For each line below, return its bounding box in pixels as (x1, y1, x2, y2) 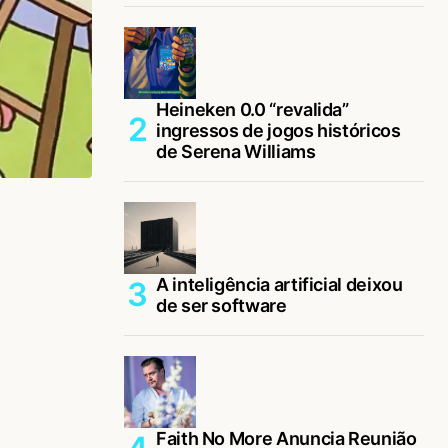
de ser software (156, 294, 287, 316)
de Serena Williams (156, 140, 316, 162)
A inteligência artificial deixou (156, 273, 403, 295)
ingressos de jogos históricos (156, 119, 401, 141)
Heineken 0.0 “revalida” (156, 98, 349, 120)
